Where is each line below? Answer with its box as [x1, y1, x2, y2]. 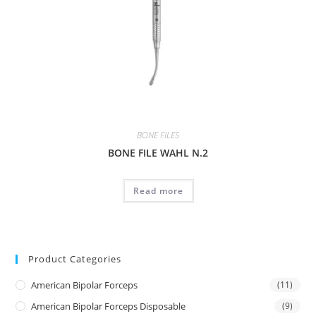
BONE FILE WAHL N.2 [108, 146, 208, 160]
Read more [133, 185, 183, 197]
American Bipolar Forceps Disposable [31, 299, 186, 312]
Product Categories [28, 252, 122, 265]
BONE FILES [137, 129, 179, 142]
